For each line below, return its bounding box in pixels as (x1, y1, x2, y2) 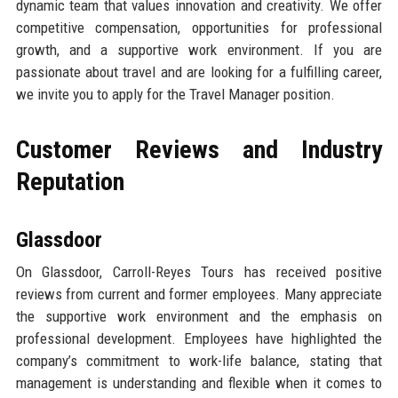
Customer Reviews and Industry (15, 135, 383, 164)
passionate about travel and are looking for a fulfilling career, (15, 63, 383, 81)
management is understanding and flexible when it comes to (15, 374, 383, 392)
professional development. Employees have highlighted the (15, 330, 383, 347)
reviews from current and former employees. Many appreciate (15, 285, 383, 303)
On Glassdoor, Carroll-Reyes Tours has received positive (15, 263, 383, 281)
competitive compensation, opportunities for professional (15, 19, 383, 36)
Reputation (15, 167, 124, 196)
